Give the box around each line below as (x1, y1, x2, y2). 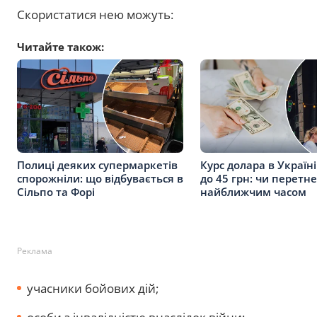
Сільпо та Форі (17, 185, 95, 200)
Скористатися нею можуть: (17, 6, 173, 23)
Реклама (17, 244, 52, 257)
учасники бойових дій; (27, 279, 158, 296)
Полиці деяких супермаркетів (17, 158, 178, 173)
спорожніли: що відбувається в (17, 171, 183, 186)
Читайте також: (17, 40, 104, 54)
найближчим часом (200, 185, 306, 200)
